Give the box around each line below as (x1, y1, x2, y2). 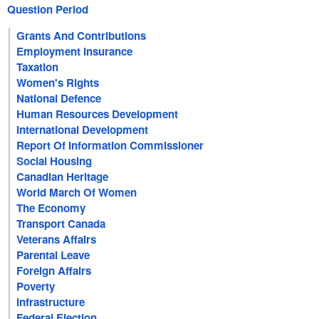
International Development (16, 121, 149, 137)
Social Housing (16, 152, 93, 169)
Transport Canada (16, 215, 106, 231)
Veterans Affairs (16, 231, 97, 247)
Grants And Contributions (16, 27, 147, 43)
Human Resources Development (16, 105, 179, 122)
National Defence (16, 90, 102, 106)
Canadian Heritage (16, 168, 109, 184)
